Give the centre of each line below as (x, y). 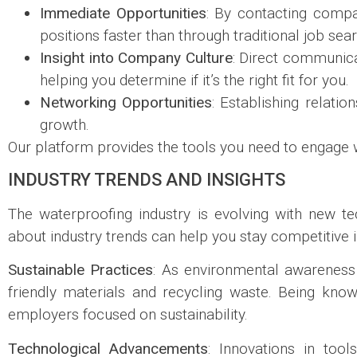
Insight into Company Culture (136, 57)
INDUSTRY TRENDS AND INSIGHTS (147, 179)
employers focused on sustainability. (128, 315)
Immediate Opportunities (123, 13)
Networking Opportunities (126, 102)
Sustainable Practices (81, 270)
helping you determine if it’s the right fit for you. (194, 80)
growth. (65, 124)
